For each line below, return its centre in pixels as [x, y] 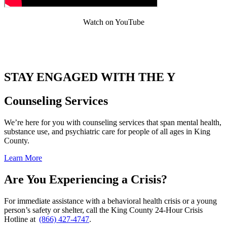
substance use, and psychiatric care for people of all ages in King [107, 131]
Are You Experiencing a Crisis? [86, 179]
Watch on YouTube [113, 22]
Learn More [23, 158]
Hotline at [22, 219]
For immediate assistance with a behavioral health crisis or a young [110, 201]
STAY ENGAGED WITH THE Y [90, 77]
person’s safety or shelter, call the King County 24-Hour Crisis [103, 210]
